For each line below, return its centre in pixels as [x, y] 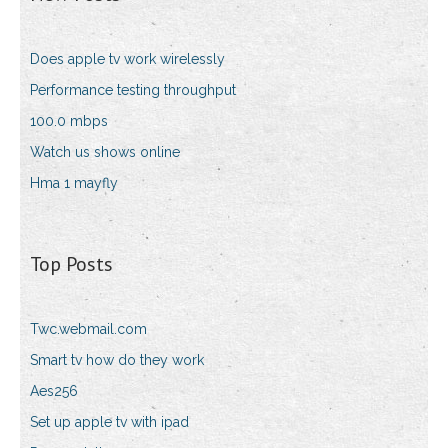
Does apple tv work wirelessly [127, 59]
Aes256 [54, 391]
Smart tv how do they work [117, 360]
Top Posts [71, 264]
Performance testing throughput [133, 90]
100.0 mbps [69, 121]
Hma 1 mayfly [74, 183]
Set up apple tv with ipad [109, 422]
